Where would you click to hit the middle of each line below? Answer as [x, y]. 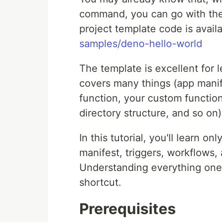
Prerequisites [128, 209]
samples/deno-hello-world [141, 44]
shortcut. [100, 182]
